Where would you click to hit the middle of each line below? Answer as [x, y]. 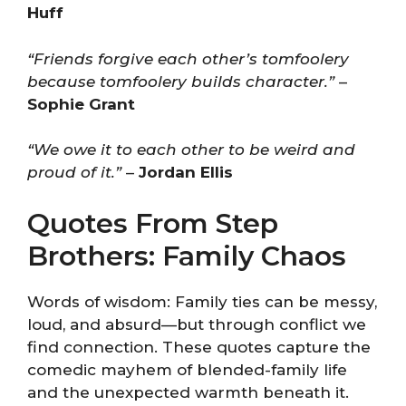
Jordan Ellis [186, 172]
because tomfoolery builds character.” [181, 81]
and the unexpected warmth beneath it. [188, 392]
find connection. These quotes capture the [199, 347]
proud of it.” [74, 172]
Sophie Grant [81, 104]
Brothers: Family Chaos [187, 256]
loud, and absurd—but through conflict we [197, 324]
